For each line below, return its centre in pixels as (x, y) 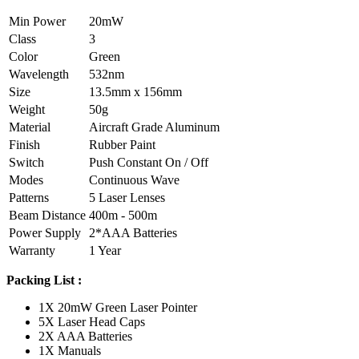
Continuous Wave (134, 180)
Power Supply (45, 233)
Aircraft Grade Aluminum (154, 127)
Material (30, 127)
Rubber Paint (122, 145)
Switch (26, 163)
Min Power (37, 22)
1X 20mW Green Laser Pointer (118, 308)
